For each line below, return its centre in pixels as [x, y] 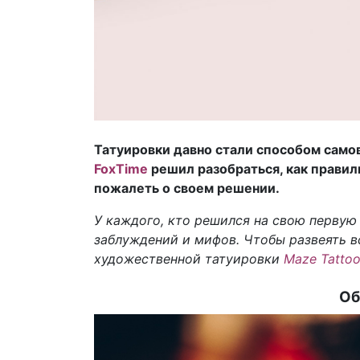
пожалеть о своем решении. [187, 188]
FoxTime [121, 168]
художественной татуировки [189, 258]
